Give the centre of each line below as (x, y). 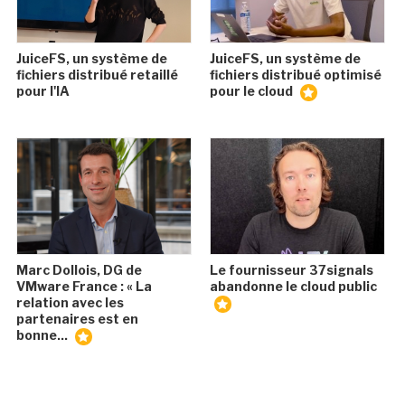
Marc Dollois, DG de (80, 269)
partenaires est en (78, 318)
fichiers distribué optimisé (295, 75)
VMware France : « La (85, 286)
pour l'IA (43, 91)
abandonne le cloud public (293, 286)
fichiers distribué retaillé (98, 75)
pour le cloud (252, 91)
